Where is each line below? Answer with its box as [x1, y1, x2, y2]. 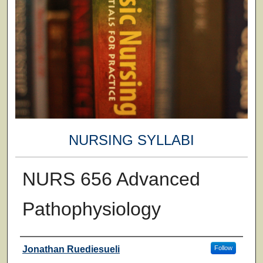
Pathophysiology [22, 198, 161, 220]
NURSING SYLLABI [68, 132, 194, 149]
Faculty [19, 240, 65, 256]
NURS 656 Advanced [22, 168, 200, 190]
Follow [214, 244, 232, 251]
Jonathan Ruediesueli [22, 244, 120, 254]
